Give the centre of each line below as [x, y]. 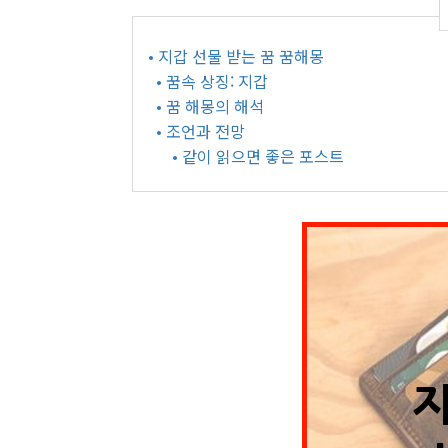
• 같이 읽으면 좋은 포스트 [258, 156]
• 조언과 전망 [200, 131]
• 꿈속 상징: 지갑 [212, 81]
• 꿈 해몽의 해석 [210, 106]
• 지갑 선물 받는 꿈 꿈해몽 [236, 56]
